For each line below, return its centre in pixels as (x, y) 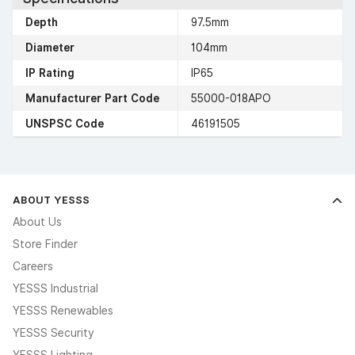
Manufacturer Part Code (92, 98)
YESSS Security (53, 332)
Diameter (50, 47)
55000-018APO (231, 98)
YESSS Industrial (55, 288)
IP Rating (50, 73)
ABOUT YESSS (51, 199)
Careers (33, 266)
